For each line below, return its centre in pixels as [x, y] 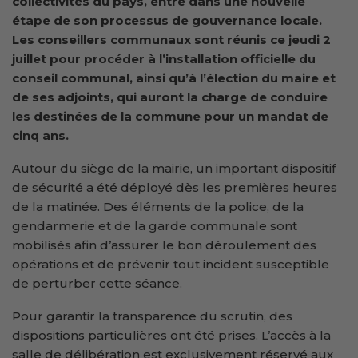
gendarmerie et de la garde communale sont [155, 225]
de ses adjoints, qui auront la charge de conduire [170, 97]
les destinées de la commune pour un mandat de [170, 116]
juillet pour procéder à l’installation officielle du [164, 58]
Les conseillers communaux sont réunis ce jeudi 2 [171, 39]
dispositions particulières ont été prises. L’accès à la [171, 335]
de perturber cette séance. [97, 283]
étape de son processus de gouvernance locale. [167, 20]
